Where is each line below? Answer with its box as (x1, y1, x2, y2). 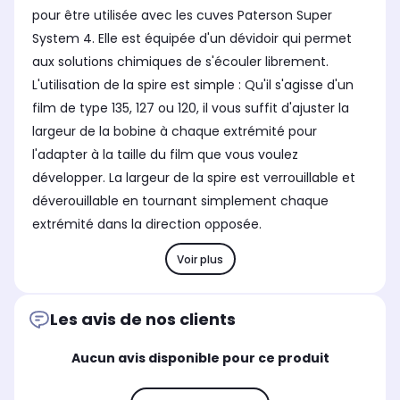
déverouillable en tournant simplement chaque (32, 192, 329, 211)
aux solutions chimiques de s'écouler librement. (32, 53, 329, 71)
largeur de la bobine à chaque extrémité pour (32, 122, 317, 141)
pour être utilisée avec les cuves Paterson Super (32, 6, 332, 25)
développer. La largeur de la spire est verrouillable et (32, 169, 355, 187)
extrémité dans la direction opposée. (32, 215, 262, 234)
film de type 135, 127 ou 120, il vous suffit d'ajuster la (32, 99, 349, 118)
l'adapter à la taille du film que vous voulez (32, 146, 298, 164)
